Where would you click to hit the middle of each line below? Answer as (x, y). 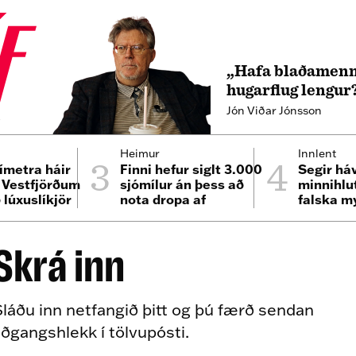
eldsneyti (150, 215)
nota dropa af (163, 199)
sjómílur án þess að (182, 184)
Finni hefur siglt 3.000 (192, 169)
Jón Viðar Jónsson (274, 110)
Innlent (317, 153)
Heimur (140, 153)
